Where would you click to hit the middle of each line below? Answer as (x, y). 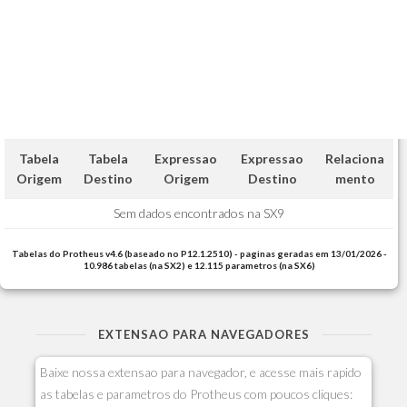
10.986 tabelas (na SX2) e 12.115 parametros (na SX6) (199, 265)
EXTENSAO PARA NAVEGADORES (203, 334)
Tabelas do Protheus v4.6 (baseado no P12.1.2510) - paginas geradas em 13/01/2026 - (199, 253)
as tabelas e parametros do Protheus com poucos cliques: (196, 394)
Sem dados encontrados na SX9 (199, 213)
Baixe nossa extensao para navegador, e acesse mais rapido (201, 372)
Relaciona (355, 159)
